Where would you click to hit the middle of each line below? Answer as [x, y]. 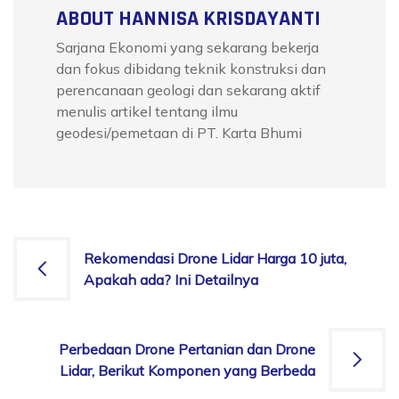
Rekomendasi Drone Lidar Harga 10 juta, [215, 259]
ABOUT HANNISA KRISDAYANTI [188, 19]
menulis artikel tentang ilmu [147, 112]
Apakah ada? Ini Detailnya [171, 280]
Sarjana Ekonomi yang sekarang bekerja [187, 48]
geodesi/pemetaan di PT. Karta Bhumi [179, 133]
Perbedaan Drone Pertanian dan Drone [187, 350]
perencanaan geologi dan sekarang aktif [188, 90]
